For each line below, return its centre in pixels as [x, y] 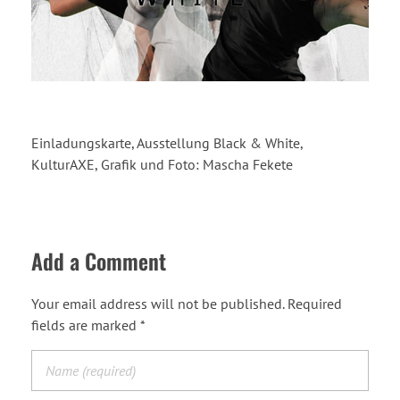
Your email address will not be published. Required [187, 304]
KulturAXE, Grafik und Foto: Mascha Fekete [162, 164]
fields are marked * [88, 325]
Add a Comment [99, 260]
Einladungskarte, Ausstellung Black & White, [167, 142]
